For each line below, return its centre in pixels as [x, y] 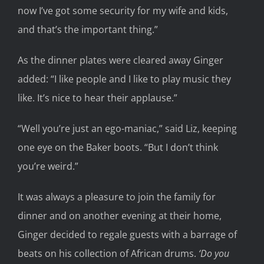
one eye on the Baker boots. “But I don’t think [118, 148]
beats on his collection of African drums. [108, 254]
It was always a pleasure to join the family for [117, 197]
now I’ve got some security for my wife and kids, [123, 11]
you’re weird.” [48, 166]
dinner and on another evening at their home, [120, 216]
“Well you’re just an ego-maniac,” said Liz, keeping [127, 129]
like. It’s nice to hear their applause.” [98, 98]
